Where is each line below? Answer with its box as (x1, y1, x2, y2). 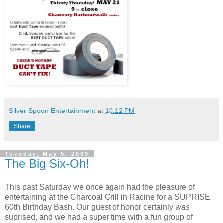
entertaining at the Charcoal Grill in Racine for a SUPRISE (5, 193, 210, 202)
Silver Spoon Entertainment (9, 106, 95, 114)
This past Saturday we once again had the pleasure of (5, 183, 195, 192)
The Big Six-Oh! (5, 156, 89, 170)
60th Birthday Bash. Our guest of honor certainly (5, 203, 175, 212)
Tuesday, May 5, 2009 (5, 150, 89, 157)
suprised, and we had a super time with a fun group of (5, 213, 193, 222)
